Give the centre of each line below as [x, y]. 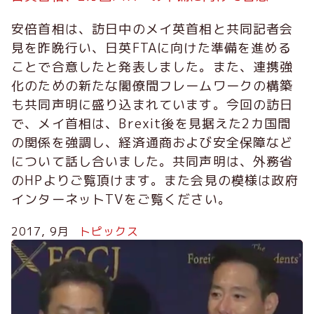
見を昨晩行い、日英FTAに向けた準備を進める [151, 48]
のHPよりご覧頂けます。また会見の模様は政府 [155, 181]
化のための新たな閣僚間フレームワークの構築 [152, 86]
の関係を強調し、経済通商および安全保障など [152, 143]
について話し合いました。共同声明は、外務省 [152, 162]
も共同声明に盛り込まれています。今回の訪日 [152, 105]
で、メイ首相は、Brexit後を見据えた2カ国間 [151, 124]
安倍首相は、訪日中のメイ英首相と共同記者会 [152, 29]
